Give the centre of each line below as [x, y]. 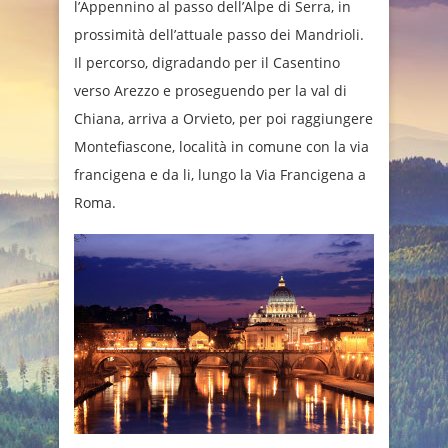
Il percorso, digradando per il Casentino [207, 63]
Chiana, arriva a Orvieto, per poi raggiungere [223, 119]
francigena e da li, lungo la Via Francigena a [220, 175]
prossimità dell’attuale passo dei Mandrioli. [219, 35]
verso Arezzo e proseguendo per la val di [210, 91]
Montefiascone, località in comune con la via [221, 147]
